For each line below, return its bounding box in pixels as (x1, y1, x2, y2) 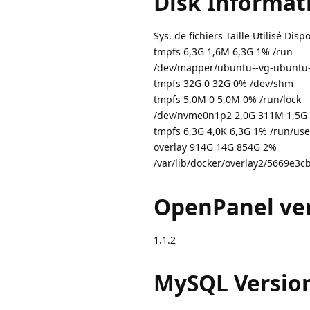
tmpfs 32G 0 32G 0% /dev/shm (154, 77, 293, 91)
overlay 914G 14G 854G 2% (154, 140, 277, 154)
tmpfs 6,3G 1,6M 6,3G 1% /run (154, 45, 293, 59)
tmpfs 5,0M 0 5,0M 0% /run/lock (154, 93, 301, 107)
